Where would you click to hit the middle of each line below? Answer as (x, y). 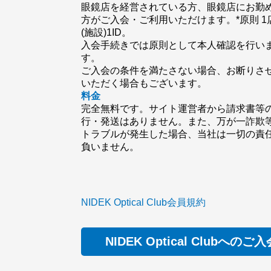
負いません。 (110, 146)
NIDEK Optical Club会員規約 (144, 202)
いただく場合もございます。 (144, 83)
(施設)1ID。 (106, 32)
